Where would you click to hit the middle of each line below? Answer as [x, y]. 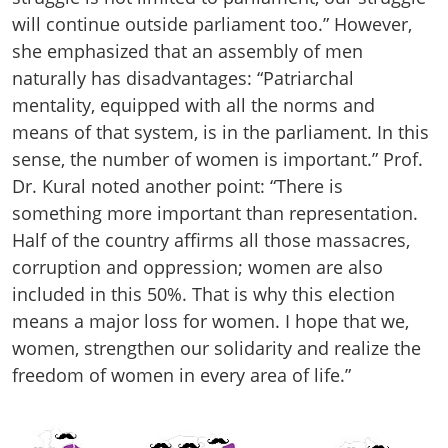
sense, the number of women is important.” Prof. [217, 158]
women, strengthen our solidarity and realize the [216, 347]
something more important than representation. [215, 212]
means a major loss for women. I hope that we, [210, 320]
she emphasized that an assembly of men [187, 50]
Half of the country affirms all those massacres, [211, 239]
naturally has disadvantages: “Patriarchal [183, 77]
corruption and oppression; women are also [197, 266]
